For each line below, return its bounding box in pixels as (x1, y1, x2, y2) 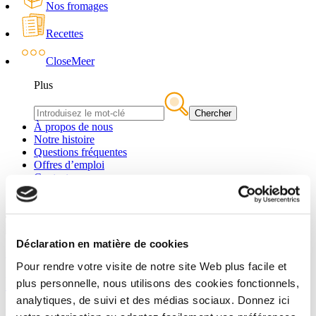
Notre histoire (34, 133, 95, 145)
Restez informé (6, 273, 115, 292)
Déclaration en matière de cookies (16, 237, 189, 250)
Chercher (195, 108, 231, 119)
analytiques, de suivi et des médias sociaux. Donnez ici (16, 293, 290, 306)
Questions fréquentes (34, 146, 127, 158)
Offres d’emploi (34, 159, 104, 171)
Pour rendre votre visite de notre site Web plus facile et (16, 260, 287, 272)
